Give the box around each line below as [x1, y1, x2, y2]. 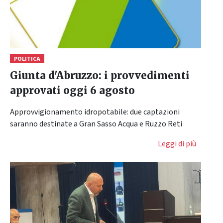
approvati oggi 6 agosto [10, 84, 135, 97]
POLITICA [13, 54, 40, 63]
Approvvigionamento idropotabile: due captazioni [10, 106, 180, 117]
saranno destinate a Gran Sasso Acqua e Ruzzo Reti [10, 118, 182, 129]
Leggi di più [158, 138, 196, 149]
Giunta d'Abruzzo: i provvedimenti [10, 69, 190, 82]
